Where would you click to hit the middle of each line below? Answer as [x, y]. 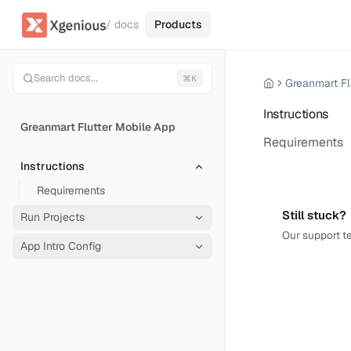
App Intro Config [61, 246]
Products [179, 24]
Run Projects [52, 217]
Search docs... [66, 78]
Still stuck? [314, 215]
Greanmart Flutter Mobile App [98, 127]
